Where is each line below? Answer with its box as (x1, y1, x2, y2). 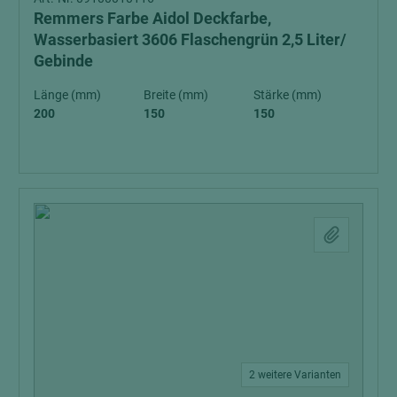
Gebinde (34, 51, 93, 70)
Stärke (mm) (253, 87, 322, 102)
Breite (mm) (144, 87, 208, 102)
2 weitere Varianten (249, 368, 341, 381)
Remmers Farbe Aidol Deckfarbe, (34, 8, 271, 27)
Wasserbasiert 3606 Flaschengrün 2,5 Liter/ (34, 29, 346, 49)
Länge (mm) (34, 87, 101, 102)
